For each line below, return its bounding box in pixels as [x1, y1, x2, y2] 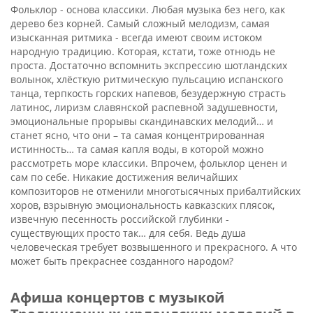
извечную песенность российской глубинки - [10, 212, 229, 226]
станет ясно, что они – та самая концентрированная [10, 128, 265, 142]
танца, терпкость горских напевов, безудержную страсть [10, 86, 286, 100]
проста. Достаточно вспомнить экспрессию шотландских [10, 58, 287, 72]
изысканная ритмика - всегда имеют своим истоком [10, 30, 262, 44]
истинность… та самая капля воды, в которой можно [10, 142, 263, 156]
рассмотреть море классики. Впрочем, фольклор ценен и [10, 156, 287, 170]
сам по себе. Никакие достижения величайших [10, 170, 238, 184]
